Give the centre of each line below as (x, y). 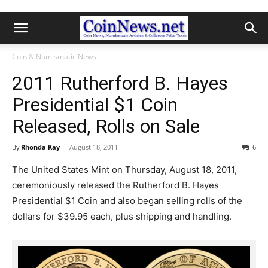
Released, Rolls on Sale (106, 126)
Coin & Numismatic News (54, 57)
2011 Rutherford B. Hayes (120, 83)
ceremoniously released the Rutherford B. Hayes (115, 185)
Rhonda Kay (40, 147)
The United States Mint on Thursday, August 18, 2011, (124, 170)
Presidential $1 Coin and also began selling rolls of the (127, 201)
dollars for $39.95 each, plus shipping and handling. (122, 216)
